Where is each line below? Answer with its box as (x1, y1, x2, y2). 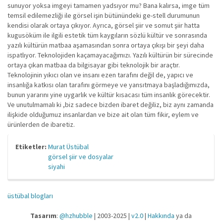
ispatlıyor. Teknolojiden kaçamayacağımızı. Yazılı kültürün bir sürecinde (7, 51, 213, 59)
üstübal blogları (7, 191, 53, 200)
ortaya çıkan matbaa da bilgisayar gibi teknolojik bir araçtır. (7, 60, 180, 69)
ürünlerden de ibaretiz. (7, 120, 75, 129)
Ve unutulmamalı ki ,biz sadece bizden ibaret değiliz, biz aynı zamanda (7, 100, 214, 109)
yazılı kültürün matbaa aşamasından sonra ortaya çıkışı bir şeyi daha (7, 41, 204, 50)
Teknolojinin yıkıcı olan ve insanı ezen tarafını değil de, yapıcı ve (7, 70, 193, 79)
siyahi (48, 162, 65, 171)
